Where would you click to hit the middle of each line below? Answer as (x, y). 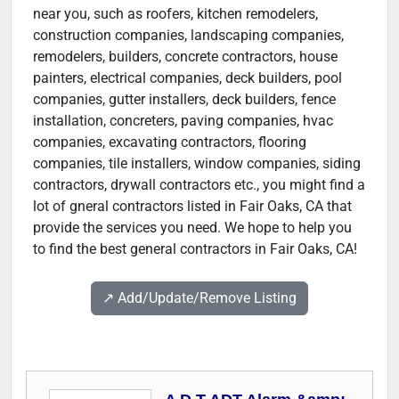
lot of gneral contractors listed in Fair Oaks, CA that (192, 206)
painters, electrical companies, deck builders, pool (187, 77)
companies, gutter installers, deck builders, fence (184, 99)
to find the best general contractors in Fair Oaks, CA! (195, 248)
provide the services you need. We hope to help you (192, 227)
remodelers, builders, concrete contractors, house (185, 56)
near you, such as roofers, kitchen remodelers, (175, 13)
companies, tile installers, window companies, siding (197, 163)
